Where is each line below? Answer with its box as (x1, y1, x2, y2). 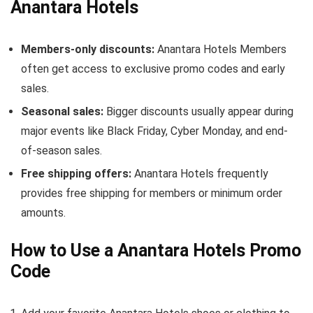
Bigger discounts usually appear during (103, 105, 293, 118)
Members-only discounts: (21, 43, 154, 56)
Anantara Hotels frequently (131, 167, 268, 180)
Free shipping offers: (21, 167, 131, 180)
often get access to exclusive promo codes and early (21, 62, 285, 75)
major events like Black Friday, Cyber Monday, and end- (21, 124, 288, 138)
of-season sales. (21, 144, 102, 157)
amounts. (21, 206, 66, 219)
